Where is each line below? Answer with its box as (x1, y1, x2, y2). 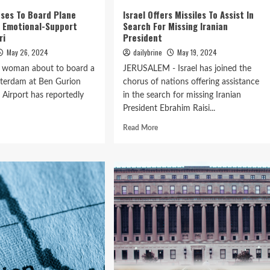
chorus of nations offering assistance (122, 78, 259, 86)
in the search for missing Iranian (122, 91, 241, 99)
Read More (122, 124, 158, 131)
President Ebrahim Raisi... (122, 104, 215, 113)
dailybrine (133, 47, 162, 57)
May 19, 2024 (177, 47, 217, 57)
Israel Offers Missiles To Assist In (122, 8, 254, 21)
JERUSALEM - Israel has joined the (122, 64, 251, 73)
